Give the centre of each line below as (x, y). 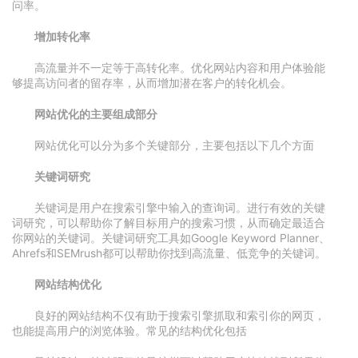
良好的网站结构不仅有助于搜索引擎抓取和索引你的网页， (180, 315)
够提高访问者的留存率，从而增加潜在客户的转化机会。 (152, 83)
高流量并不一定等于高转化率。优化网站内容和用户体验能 (180, 68)
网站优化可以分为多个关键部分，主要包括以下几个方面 (174, 145)
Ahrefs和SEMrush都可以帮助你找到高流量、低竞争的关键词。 (169, 253)
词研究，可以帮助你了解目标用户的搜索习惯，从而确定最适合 (169, 223)
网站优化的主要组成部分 (96, 114)
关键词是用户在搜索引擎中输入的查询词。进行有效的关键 (180, 207)
